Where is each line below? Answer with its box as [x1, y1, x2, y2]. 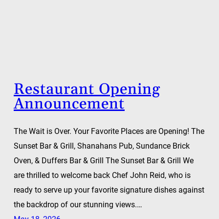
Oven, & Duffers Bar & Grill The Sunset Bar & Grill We [14, 155, 194, 165]
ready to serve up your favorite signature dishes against [14, 185, 204, 195]
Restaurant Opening [14, 80, 160, 100]
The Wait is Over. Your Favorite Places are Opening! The [14, 126, 204, 136]
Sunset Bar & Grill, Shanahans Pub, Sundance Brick [14, 141, 190, 151]
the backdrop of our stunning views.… [14, 199, 142, 209]
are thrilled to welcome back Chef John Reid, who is [14, 170, 191, 180]
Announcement [14, 94, 125, 114]
